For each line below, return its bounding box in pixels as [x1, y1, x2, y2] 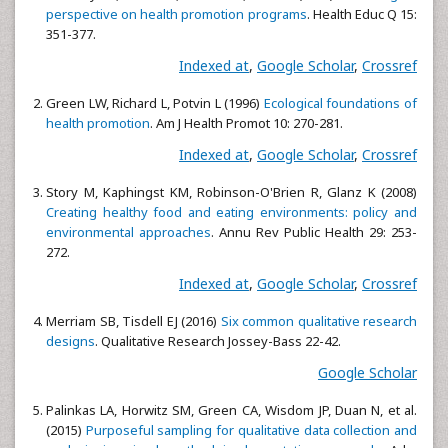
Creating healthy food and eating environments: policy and [46, 203, 417, 221]
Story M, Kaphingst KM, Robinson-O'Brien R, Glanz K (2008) [46, 183, 417, 201]
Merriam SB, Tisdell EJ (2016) [46, 312, 221, 330]
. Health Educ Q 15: [306, 5, 417, 23]
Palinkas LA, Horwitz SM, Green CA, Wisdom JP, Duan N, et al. [46, 401, 417, 419]
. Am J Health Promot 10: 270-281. [150, 114, 343, 132]
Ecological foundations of [263, 94, 418, 112]
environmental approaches [46, 223, 211, 241]
